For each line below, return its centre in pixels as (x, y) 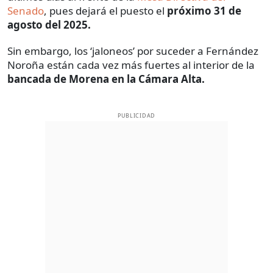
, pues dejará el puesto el (105, 10)
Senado (26, 10)
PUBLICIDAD (136, 115)
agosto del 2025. (49, 24)
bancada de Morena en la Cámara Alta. (106, 79)
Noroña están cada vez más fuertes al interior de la (131, 65)
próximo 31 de (204, 10)
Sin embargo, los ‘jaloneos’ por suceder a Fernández (133, 51)
